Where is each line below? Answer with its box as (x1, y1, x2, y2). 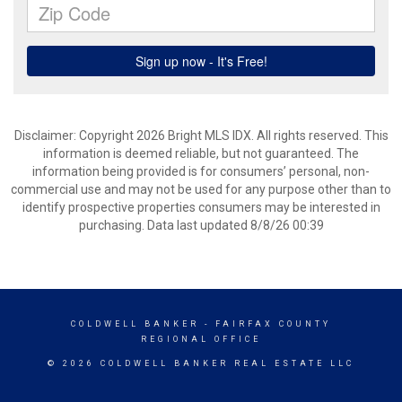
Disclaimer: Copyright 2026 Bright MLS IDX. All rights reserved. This (13, 128, 389, 143)
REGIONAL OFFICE (141, 335, 261, 344)
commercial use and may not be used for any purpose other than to (11, 182, 391, 197)
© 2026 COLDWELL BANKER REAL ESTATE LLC (48, 359, 354, 368)
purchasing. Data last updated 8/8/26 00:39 (78, 218, 324, 232)
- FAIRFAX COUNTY (199, 319, 331, 328)
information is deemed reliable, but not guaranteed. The (43, 146, 359, 161)
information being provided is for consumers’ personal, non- (32, 164, 370, 179)
